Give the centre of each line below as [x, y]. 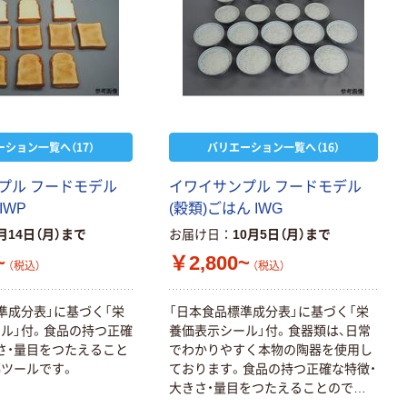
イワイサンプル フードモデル [266, 187]
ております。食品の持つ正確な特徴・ [273, 368]
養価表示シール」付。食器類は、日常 [270, 330]
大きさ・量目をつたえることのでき [268, 387]
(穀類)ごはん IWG [226, 208]
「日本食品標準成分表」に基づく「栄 [269, 311]
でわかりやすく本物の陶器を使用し [271, 349]
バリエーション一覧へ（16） [274, 147]
